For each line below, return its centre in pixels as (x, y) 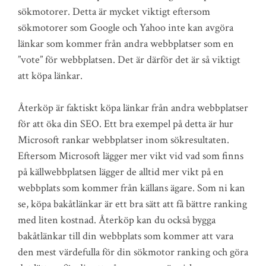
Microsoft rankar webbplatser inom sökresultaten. (123, 140)
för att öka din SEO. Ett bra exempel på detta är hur (126, 124)
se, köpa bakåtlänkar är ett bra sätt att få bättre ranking (132, 204)
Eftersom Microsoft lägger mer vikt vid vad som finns (131, 156)
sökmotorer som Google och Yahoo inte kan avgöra (126, 28)
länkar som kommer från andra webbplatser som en (126, 44)
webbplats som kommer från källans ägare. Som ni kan (132, 188)
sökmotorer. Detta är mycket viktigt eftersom (114, 12)
